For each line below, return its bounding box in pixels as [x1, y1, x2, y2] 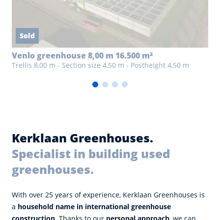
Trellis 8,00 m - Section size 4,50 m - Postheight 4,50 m [12, 60, 189, 70]
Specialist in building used [12, 145, 170, 162]
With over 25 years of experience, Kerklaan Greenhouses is [12, 190, 205, 200]
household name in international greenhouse [18, 202, 171, 212]
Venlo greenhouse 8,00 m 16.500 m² [12, 50, 153, 61]
